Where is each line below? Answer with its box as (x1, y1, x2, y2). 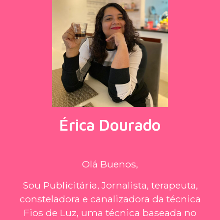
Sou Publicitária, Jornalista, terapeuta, (22, 179, 198, 191)
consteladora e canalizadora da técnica (19, 192, 201, 205)
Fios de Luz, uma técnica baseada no (24, 206, 196, 219)
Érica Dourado (59, 115, 161, 135)
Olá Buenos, (82, 158, 138, 170)
